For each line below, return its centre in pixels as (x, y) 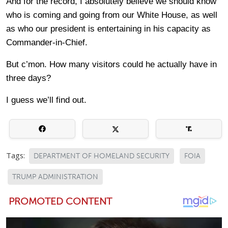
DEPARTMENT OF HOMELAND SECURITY (102, 156)
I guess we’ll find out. (46, 100)
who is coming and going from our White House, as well (112, 15)
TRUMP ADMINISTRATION (55, 177)
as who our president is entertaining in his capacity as (108, 29)
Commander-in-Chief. (47, 43)
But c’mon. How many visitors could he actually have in (111, 65)
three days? (28, 78)
